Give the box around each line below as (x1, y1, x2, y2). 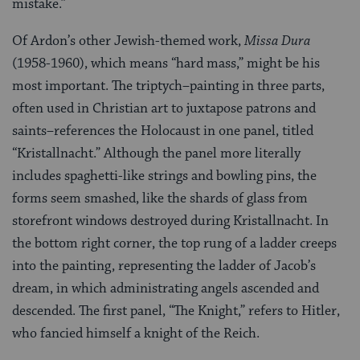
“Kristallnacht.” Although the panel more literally (12, 144, 301, 162)
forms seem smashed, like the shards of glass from (12, 189, 308, 207)
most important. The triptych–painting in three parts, (12, 76, 325, 95)
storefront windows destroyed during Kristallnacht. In (12, 211, 329, 230)
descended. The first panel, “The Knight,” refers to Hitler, (12, 301, 340, 320)
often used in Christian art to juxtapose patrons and (12, 99, 316, 117)
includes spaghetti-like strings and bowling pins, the (12, 166, 317, 185)
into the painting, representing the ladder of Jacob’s (12, 256, 316, 275)
